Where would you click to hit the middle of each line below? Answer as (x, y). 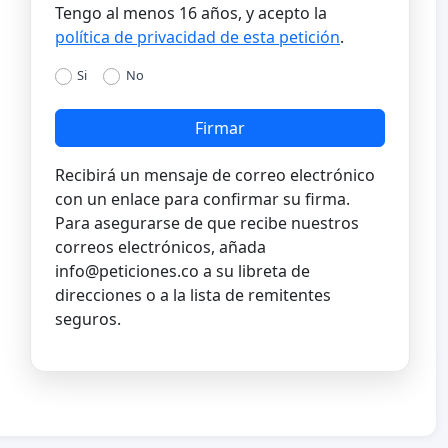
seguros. (88, 319)
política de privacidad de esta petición (197, 36)
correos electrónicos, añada (160, 247)
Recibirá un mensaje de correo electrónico (215, 175)
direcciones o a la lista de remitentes (193, 295)
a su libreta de (254, 271)
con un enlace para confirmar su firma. (202, 199)
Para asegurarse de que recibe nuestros (207, 223)
